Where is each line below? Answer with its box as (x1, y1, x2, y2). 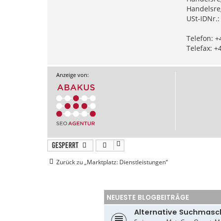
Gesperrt (52, 140, 78, 150)
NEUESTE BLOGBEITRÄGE (107, 192, 189, 202)
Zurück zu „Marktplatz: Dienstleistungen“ (56, 157, 168, 166)
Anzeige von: (56, 71, 89, 78)
